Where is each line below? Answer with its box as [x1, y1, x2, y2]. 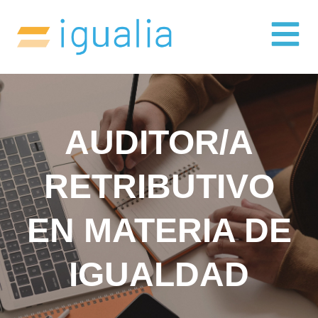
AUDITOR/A [65, 123, 253, 161]
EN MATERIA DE [26, 211, 292, 249]
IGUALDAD [69, 255, 249, 293]
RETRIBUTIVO [43, 167, 275, 205]
